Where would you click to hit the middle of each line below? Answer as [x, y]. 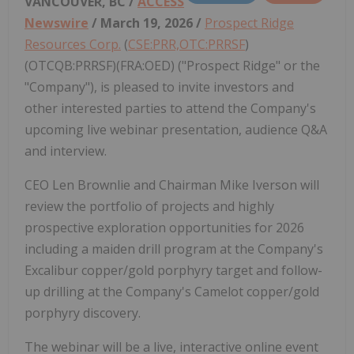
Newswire [56, 23]
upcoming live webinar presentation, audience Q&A [176, 129]
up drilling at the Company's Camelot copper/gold [172, 291]
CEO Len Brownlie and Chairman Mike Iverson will [172, 185]
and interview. [66, 151]
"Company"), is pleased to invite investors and [159, 87]
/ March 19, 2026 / [147, 23]
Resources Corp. [73, 44]
